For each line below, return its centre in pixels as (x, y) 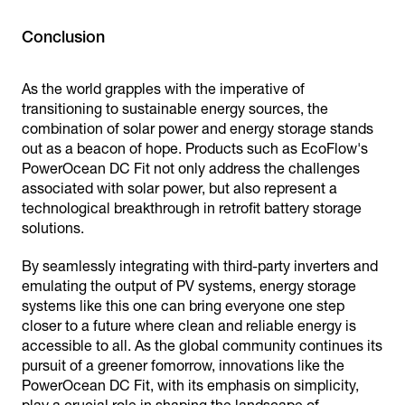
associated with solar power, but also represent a (179, 188)
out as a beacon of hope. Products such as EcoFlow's (195, 149)
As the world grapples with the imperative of (163, 89)
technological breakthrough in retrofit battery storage (192, 208)
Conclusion (63, 37)
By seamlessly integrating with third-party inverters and (200, 266)
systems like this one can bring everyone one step (183, 306)
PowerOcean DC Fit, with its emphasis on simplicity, (190, 386)
